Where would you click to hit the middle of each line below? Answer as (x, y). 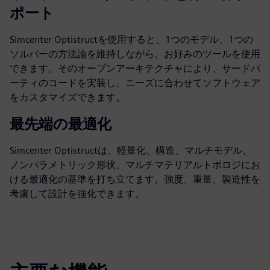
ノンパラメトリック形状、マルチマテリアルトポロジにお (135, 165)
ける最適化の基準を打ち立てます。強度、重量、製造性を (135, 179)
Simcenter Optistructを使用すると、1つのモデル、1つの (131, 39)
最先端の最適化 (61, 124)
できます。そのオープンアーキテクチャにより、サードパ (135, 68)
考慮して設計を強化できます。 (77, 194)
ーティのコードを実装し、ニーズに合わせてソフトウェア (135, 83)
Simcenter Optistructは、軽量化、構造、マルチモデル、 (131, 150)
